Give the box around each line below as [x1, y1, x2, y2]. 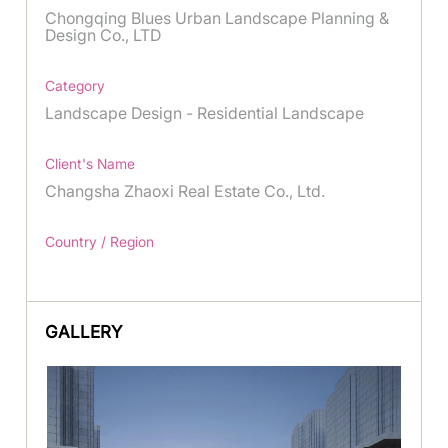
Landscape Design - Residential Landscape [45, 103, 365, 124]
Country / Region [45, 233, 155, 251]
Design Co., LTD [45, 25, 162, 46]
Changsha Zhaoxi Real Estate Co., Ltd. [45, 181, 326, 202]
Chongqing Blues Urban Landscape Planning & [45, 8, 390, 29]
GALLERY [45, 322, 123, 343]
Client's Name [45, 155, 136, 173]
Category [45, 77, 106, 95]
